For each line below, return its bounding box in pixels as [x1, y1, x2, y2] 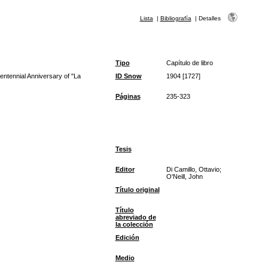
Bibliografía [160, 15, 191, 22]
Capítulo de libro [166, 59, 213, 66]
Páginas [115, 93, 141, 100]
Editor [115, 166, 135, 173]
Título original [115, 186, 160, 193]
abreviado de [115, 214, 156, 221]
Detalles [198, 15, 221, 22]
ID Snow [115, 72, 142, 80]
